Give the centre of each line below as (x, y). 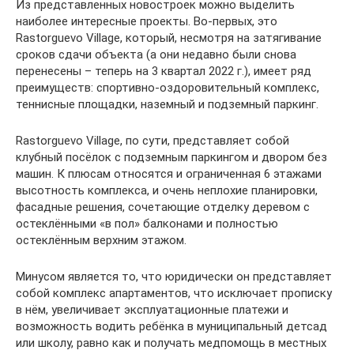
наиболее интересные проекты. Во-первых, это (147, 21)
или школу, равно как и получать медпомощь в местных (171, 343)
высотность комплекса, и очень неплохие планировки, (167, 190)
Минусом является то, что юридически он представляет (174, 277)
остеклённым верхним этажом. (101, 240)
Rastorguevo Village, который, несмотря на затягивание (169, 38)
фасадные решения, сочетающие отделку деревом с (163, 207)
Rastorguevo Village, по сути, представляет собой (153, 141)
